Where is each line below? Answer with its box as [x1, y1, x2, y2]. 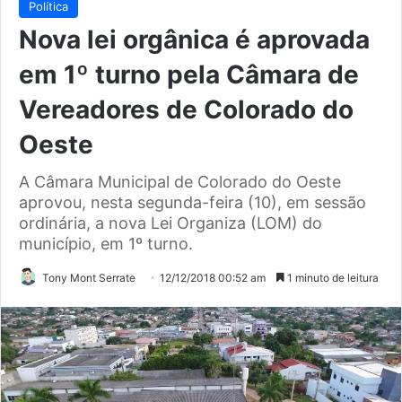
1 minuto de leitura [284, 270, 379, 284]
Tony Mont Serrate [42, 270, 135, 284]
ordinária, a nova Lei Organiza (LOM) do [19, 213, 322, 232]
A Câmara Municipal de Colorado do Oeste [19, 171, 341, 191]
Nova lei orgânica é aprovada [19, 23, 370, 55]
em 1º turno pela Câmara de [19, 58, 359, 90]
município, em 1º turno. [19, 233, 193, 253]
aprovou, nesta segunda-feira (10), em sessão [19, 192, 366, 212]
